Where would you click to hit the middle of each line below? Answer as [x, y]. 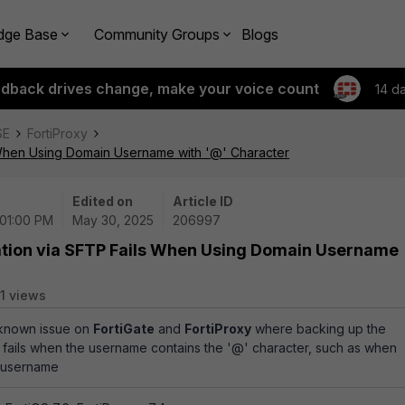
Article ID [203, 201]
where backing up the [319, 329]
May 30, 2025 [113, 220]
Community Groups [157, 34]
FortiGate [124, 329]
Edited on [103, 201]
